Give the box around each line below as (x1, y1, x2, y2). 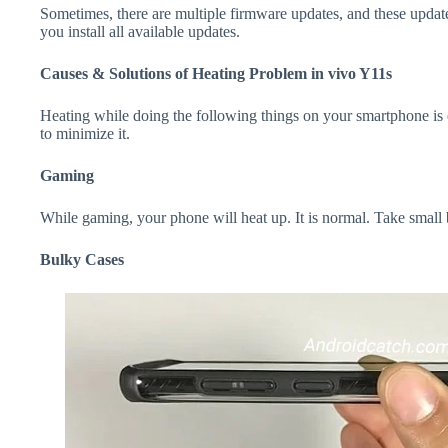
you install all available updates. (40, 23, 240, 41)
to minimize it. (40, 125, 130, 143)
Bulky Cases (40, 251, 124, 269)
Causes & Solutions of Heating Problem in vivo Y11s (40, 65, 392, 83)
